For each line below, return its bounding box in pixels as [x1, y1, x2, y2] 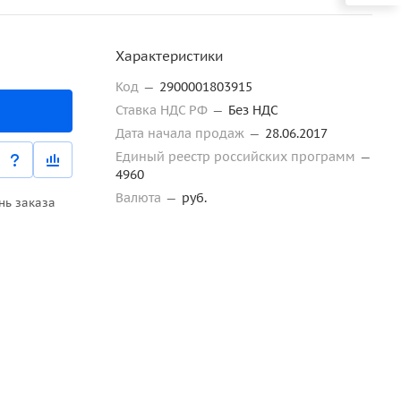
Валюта [115, 190, 165, 206]
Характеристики [115, 47, 223, 64]
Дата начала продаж [115, 125, 248, 141]
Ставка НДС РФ [115, 102, 211, 118]
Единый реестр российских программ [115, 149, 359, 165]
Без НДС [228, 102, 278, 118]
